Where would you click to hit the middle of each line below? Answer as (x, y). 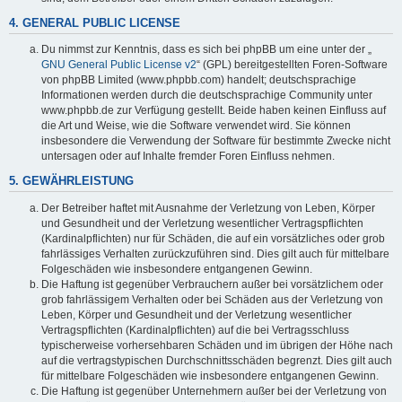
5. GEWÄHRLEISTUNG (71, 181)
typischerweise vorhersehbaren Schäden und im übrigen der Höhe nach (217, 345)
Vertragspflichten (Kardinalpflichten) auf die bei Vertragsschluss (195, 330)
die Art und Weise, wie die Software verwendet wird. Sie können (196, 126)
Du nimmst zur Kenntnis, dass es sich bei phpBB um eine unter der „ (206, 50)
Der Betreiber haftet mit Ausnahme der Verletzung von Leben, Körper (208, 208)
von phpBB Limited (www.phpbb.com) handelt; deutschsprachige (199, 80)
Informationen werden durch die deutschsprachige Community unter (207, 96)
